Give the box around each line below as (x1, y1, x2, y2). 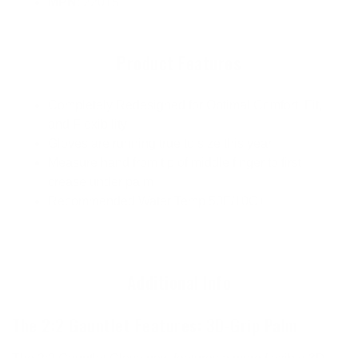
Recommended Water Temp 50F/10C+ (48, 194, 265, 209)
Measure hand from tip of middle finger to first (48, 156, 301, 170)
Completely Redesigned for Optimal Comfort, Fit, (48, 98, 322, 113)
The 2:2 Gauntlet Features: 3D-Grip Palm (12, 312, 298, 338)
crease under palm (48, 175, 153, 189)
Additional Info (126, 268, 232, 296)
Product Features (117, 49, 241, 76)
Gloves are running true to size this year (48, 137, 272, 151)
